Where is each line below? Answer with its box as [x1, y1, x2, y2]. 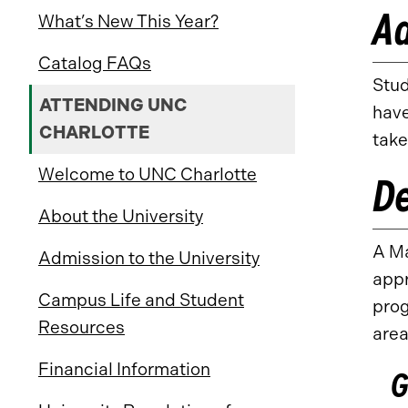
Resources [38, 317, 125, 338]
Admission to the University [38, 248, 260, 269]
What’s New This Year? [38, 11, 219, 32]
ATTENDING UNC [39, 95, 188, 116]
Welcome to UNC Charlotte [38, 164, 257, 185]
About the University [38, 206, 203, 227]
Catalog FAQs [38, 53, 151, 74]
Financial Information [38, 359, 210, 380]
